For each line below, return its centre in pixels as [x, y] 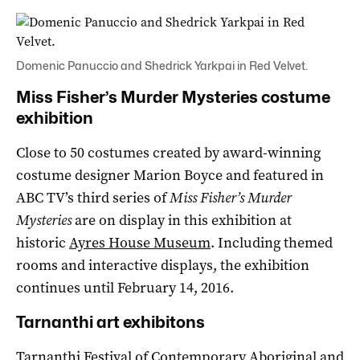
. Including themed [272, 242]
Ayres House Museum [140, 242]
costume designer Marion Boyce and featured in [170, 175]
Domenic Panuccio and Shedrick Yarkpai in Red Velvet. [162, 65]
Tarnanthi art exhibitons [110, 322]
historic [43, 242]
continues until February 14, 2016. [125, 287]
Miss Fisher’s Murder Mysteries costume [173, 97]
